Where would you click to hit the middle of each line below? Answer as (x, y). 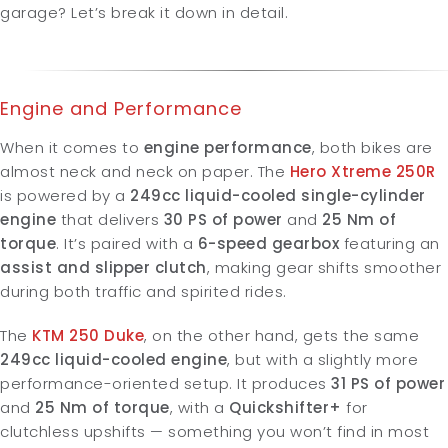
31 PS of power (388, 383)
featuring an (389, 243)
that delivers (110, 219)
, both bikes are (372, 147)
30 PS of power (223, 219)
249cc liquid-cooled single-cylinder (278, 195)
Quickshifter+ (287, 407)
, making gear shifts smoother (323, 267)
